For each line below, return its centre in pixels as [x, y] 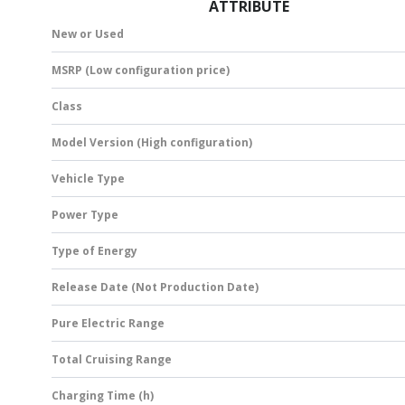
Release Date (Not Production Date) [155, 287]
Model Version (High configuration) [152, 143]
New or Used [88, 34]
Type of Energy [94, 251]
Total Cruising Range [112, 360]
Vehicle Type [88, 179]
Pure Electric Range [108, 324]
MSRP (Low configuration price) [141, 71]
